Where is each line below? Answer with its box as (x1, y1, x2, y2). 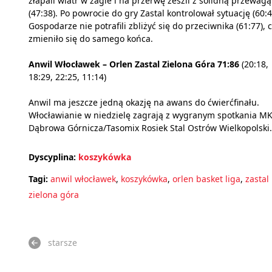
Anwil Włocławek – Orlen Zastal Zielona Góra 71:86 (29, 58, 239, 70)
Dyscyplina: (29, 151, 76, 163)
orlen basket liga (172, 173, 240, 185)
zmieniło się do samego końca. (29, 33, 153, 45)
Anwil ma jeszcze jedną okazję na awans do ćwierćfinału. (29, 97, 259, 109)
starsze (48, 237, 77, 249)
